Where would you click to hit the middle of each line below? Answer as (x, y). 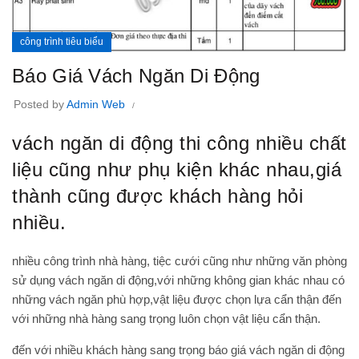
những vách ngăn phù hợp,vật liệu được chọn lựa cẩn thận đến (177, 300)
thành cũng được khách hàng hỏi (157, 196)
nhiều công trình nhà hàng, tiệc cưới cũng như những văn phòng (179, 261)
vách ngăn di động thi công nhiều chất (179, 143)
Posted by (40, 105)
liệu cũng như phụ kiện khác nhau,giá (177, 170)
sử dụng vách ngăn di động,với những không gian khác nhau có (178, 280)
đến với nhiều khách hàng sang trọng (110, 350)
